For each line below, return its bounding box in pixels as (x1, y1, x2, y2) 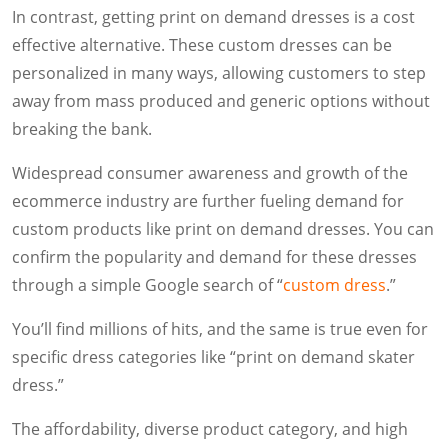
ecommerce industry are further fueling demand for (12, 190, 404, 213)
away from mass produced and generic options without (12, 90, 430, 113)
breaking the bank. (12, 118, 152, 141)
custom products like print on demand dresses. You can (12, 218, 434, 241)
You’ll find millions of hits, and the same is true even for (12, 318, 428, 341)
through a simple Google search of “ (12, 274, 283, 297)
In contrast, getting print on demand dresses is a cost (12, 6, 415, 29)
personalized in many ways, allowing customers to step (12, 62, 426, 85)
